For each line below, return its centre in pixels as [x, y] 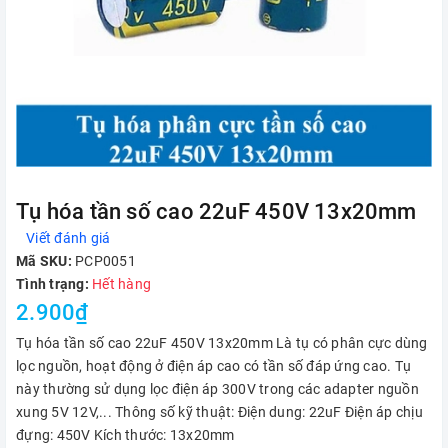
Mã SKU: [44, 261]
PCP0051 [105, 261]
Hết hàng [121, 284]
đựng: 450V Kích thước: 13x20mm [125, 435]
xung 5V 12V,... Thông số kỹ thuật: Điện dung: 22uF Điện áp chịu [219, 412]
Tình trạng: [52, 284]
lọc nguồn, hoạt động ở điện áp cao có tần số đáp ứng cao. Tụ [213, 366]
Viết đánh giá [68, 238]
